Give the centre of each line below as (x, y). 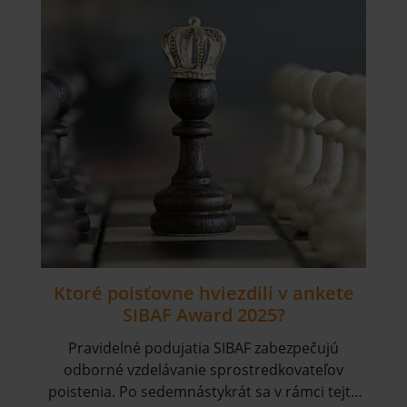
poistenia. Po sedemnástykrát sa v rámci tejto (203, 391)
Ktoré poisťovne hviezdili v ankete (203, 293)
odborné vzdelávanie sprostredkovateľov (203, 369)
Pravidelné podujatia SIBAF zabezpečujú (203, 347)
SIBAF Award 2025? (203, 314)
